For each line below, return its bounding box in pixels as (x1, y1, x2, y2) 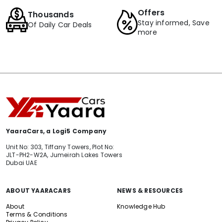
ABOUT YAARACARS (6, 186, 71, 195)
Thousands (28, 9, 74, 21)
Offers (138, 6, 165, 18)
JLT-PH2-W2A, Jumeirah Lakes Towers (6, 151, 122, 160)
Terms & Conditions (6, 210, 68, 219)
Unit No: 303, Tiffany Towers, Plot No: (6, 143, 114, 152)
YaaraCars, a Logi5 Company (6, 127, 107, 136)
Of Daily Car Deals (28, 20, 92, 30)
